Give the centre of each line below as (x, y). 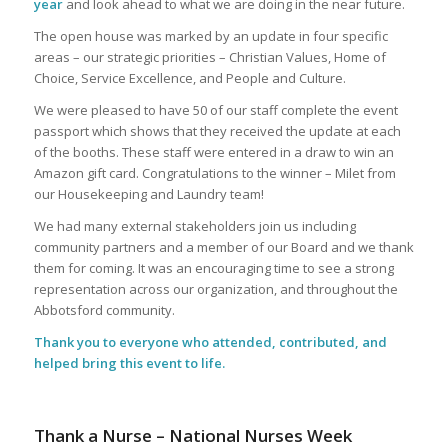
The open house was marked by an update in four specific (210, 36)
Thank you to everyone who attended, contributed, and (210, 342)
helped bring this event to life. (129, 363)
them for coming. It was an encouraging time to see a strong (213, 268)
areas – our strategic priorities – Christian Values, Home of (209, 57)
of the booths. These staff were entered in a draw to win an (213, 152)
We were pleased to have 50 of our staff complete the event (215, 110)
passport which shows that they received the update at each (217, 131)
